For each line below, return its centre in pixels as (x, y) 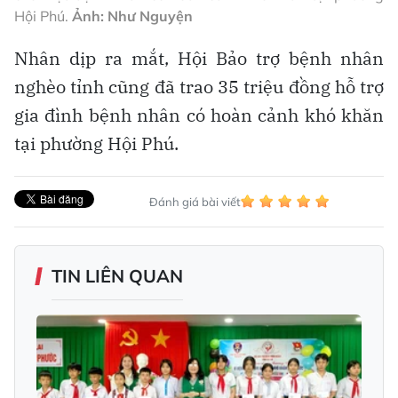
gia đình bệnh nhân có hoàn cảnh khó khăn (199, 115)
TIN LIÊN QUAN (117, 275)
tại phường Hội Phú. (96, 143)
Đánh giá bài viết (195, 201)
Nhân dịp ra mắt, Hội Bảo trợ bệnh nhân (199, 58)
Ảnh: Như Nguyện (132, 16)
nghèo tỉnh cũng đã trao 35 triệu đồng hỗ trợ (199, 86)
